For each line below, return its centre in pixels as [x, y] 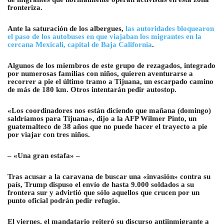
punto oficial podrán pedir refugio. [64, 201]
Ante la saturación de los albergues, [65, 29]
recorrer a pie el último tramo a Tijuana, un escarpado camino [110, 82]
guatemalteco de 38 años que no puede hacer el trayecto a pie [107, 127]
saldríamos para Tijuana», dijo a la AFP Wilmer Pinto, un [102, 119]
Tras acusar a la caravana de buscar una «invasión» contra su [109, 177]
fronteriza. [25, 8]
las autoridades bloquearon [170, 29]
